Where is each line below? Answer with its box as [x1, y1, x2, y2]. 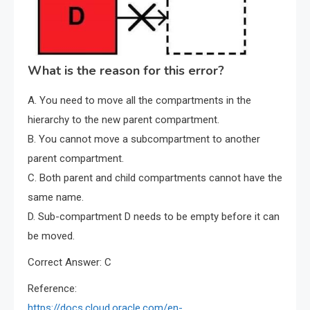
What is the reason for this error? [28, 62, 224, 80]
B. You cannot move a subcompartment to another [28, 133, 260, 146]
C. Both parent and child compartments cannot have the [28, 172, 282, 185]
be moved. [28, 230, 75, 243]
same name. [28, 191, 84, 204]
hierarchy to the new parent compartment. [28, 113, 219, 127]
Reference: [28, 282, 77, 295]
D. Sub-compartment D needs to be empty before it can [28, 210, 280, 224]
